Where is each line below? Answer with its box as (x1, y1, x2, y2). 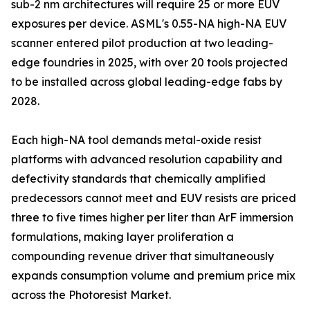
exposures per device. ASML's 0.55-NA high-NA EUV (11, 17, 286, 31)
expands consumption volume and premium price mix (11, 268, 295, 283)
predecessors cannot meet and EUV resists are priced (11, 191, 296, 206)
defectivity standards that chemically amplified (11, 172, 266, 186)
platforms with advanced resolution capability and (11, 152, 282, 167)
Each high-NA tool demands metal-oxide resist (11, 133, 262, 147)
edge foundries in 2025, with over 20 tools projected (11, 55, 288, 70)
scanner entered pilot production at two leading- (11, 36, 273, 51)
